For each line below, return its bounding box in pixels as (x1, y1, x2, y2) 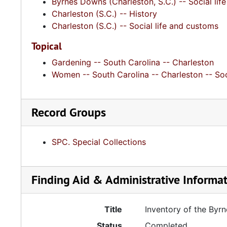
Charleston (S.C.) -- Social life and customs (52, 21, 218, 31)
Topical (31, 40, 62, 53)
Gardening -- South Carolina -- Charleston (52, 57, 214, 67)
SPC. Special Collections (52, 137, 146, 147)
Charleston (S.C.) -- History (52, 9, 157, 19)
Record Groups (31, 104, 106, 120)
